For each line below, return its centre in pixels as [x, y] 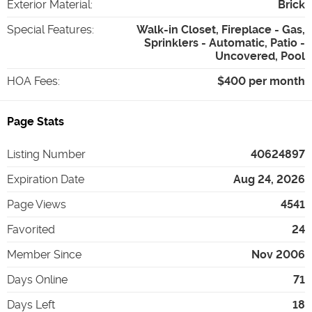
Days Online [37, 280]
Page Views [37, 204]
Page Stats [36, 122]
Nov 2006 [278, 255]
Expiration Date [46, 179]
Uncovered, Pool [260, 56]
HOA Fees [32, 81]
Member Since [44, 255]
